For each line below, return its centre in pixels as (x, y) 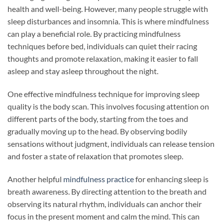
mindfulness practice (99, 179)
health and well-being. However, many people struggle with (108, 9)
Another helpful (35, 179)
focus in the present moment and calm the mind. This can (104, 216)
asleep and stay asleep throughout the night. (83, 71)
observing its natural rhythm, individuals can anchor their (105, 204)
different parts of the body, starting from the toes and (98, 119)
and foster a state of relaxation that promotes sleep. (95, 156)
